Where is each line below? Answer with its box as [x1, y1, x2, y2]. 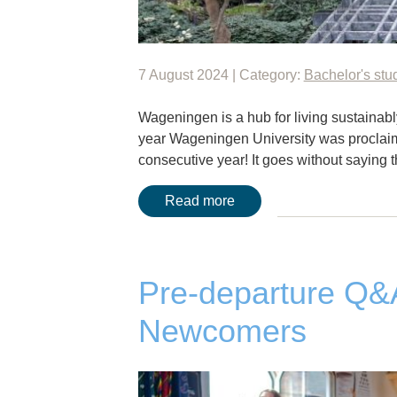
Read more [164, 192, 235, 208]
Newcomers [137, 312, 307, 349]
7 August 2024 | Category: [137, 66, 304, 82]
